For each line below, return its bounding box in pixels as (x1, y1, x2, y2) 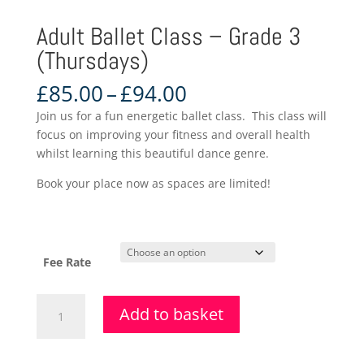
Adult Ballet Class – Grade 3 (36, 20, 301, 52)
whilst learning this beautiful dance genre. (36, 145, 269, 161)
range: (185, 96, 249, 126)
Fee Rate (43, 253, 91, 270)
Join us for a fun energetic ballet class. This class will (36, 107, 327, 123)
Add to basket (119, 302, 223, 325)
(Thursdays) (36, 45, 149, 76)
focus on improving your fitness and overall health (36, 126, 310, 142)
